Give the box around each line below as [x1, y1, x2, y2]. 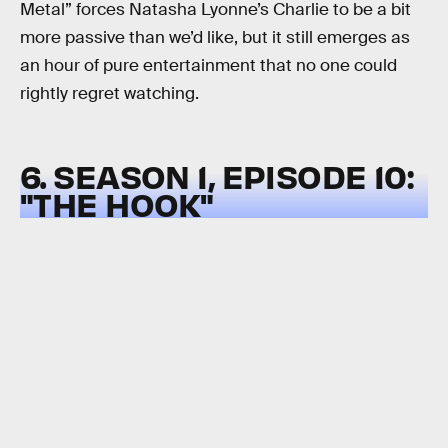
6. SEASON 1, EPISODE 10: [20, 154, 414, 196]
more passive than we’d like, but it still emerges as [20, 26, 410, 48]
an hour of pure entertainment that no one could [20, 54, 397, 76]
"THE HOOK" [20, 182, 214, 224]
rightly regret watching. [20, 82, 199, 104]
